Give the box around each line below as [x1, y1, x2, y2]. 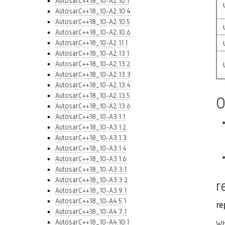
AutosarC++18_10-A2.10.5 [55, 18, 130, 26]
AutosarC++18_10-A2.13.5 [55, 91, 130, 99]
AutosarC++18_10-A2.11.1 [55, 39, 128, 47]
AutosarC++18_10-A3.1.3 [55, 134, 127, 142]
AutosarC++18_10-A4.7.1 [55, 207, 127, 215]
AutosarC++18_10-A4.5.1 [55, 197, 126, 205]
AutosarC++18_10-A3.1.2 [55, 123, 127, 131]
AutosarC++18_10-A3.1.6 [55, 155, 127, 163]
